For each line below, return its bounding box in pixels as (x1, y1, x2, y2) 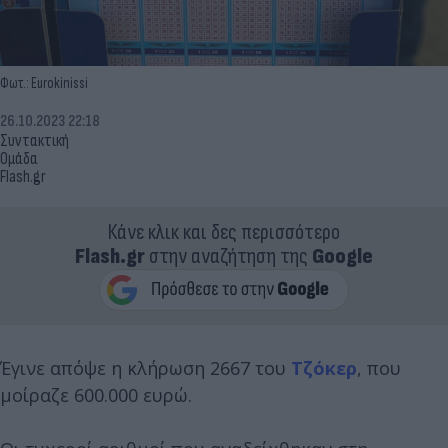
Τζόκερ (291, 355, 357, 380)
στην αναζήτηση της (145, 242, 312, 270)
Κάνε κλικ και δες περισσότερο (108, 218, 340, 246)
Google (312, 242, 373, 270)
